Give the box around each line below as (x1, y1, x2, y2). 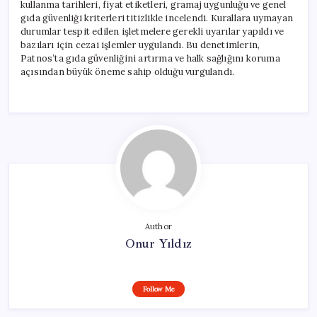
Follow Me (142, 284, 175, 294)
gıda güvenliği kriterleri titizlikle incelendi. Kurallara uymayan (21, 11, 293, 24)
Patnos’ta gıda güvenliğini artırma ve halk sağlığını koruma (21, 52, 280, 64)
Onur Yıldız (125, 235, 192, 251)
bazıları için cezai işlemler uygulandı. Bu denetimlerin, (21, 38, 260, 51)
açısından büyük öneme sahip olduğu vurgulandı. (21, 65, 235, 78)
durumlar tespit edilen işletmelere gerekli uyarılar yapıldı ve (21, 25, 284, 38)
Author (144, 221, 173, 231)
